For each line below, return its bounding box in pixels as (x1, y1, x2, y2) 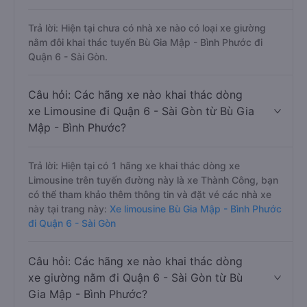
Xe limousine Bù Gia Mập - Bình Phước (107, 203, 282, 214)
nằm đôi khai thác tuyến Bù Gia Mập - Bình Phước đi (28, 36, 262, 48)
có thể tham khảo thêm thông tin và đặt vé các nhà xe (28, 188, 271, 200)
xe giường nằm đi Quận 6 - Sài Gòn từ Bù (28, 271, 243, 284)
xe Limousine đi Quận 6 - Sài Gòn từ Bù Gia (28, 104, 254, 118)
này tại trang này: (28, 203, 107, 214)
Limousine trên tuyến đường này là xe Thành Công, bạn (28, 174, 278, 186)
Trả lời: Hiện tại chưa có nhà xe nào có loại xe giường (28, 22, 266, 34)
